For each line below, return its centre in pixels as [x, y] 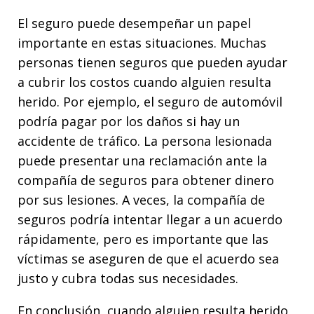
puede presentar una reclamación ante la [142, 160]
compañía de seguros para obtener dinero [146, 180]
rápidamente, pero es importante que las [143, 239]
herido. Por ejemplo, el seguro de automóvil [150, 101]
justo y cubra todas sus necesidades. [128, 278]
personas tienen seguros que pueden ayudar [152, 62]
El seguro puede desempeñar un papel [134, 23]
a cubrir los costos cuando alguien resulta [144, 82]
